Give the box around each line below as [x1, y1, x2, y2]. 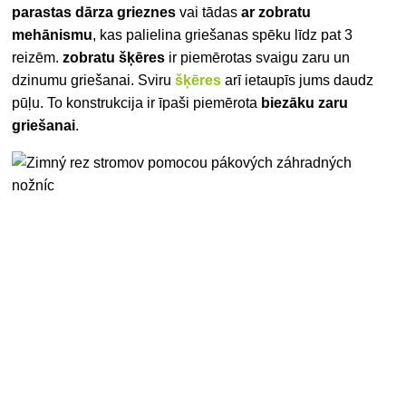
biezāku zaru [261, 95, 349, 111]
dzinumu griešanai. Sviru [12, 72, 176, 89]
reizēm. [12, 50, 63, 66]
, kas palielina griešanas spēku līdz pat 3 [92, 27, 353, 43]
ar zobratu [241, 5, 312, 21]
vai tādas [176, 5, 242, 21]
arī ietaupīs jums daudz [221, 72, 374, 89]
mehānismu [12, 27, 93, 43]
